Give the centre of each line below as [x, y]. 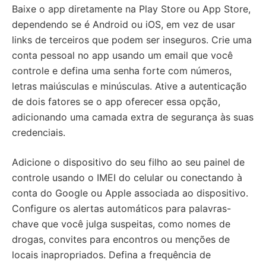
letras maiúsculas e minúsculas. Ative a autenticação [129, 86]
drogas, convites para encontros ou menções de [121, 240]
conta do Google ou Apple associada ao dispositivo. [130, 193]
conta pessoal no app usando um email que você [122, 56]
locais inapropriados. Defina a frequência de [111, 255]
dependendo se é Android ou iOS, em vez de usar [123, 25]
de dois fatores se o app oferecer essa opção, [116, 102]
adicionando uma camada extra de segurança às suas [133, 117]
